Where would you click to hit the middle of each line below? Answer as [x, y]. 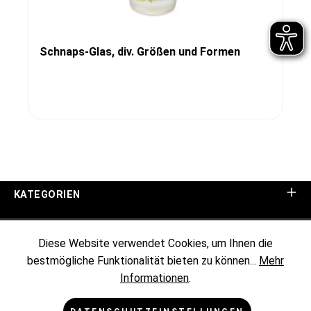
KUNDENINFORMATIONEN [79, 271]
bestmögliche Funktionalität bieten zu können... [143, 261]
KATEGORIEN [47, 195]
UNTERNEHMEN [54, 233]
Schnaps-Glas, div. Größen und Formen [140, 51]
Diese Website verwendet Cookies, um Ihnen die [155, 244]
